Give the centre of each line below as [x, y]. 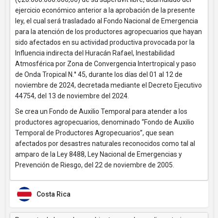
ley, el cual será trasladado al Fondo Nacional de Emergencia [107, 21]
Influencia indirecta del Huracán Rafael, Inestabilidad [95, 53]
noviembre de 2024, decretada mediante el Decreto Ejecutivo [109, 85]
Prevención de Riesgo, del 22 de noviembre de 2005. [95, 165]
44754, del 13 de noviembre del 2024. [72, 96]
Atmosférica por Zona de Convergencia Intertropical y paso [106, 64]
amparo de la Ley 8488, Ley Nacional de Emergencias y [99, 154]
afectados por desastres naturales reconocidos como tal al [105, 144]
